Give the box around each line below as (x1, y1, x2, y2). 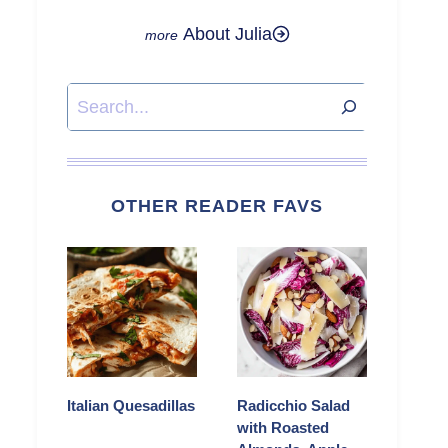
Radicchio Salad (237, 397, 350, 415)
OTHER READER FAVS (111, 196, 323, 217)
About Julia (182, 24, 272, 44)
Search (66, 88, 123, 108)
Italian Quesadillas (67, 397, 195, 415)
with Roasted (237, 419, 329, 437)
